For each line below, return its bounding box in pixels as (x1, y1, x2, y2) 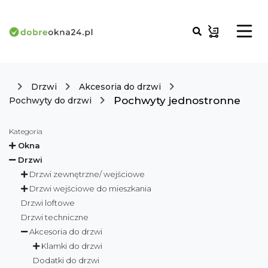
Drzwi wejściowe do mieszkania (29, 184, 151, 193)
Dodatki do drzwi (33, 255, 99, 265)
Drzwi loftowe (21, 198, 75, 208)
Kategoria (9, 127, 42, 136)
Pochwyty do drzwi (9, 95, 92, 106)
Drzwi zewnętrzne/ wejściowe (29, 169, 145, 179)
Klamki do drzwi (41, 241, 102, 251)
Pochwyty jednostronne (114, 95, 240, 106)
